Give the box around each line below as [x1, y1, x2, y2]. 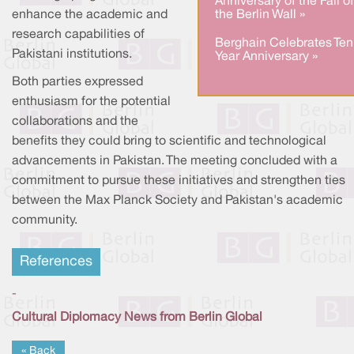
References [20, 255, 92, 269]
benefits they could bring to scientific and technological [12, 136, 326, 148]
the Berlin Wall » [215, 9, 305, 21]
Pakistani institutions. [12, 49, 132, 61]
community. [12, 215, 77, 227]
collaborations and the [12, 116, 138, 128]
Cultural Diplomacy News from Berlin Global [12, 312, 262, 324]
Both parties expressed [12, 77, 143, 88]
